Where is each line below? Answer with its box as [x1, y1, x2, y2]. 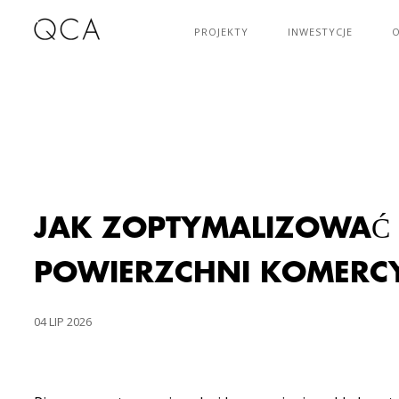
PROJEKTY [194, 25, 249, 38]
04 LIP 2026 [33, 313, 92, 330]
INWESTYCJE [288, 25, 354, 38]
